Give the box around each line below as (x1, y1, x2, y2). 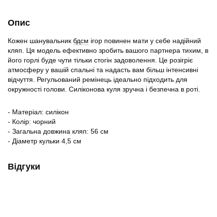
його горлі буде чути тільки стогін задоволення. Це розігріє (8, 56, 193, 64)
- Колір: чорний (8, 118, 56, 125)
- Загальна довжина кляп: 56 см (8, 127, 108, 135)
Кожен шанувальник (8, 37, 73, 45)
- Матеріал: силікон (8, 108, 69, 116)
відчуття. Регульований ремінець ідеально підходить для (8, 76, 187, 83)
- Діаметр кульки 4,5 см (8, 137, 81, 145)
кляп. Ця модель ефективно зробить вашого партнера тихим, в (8, 46, 208, 54)
